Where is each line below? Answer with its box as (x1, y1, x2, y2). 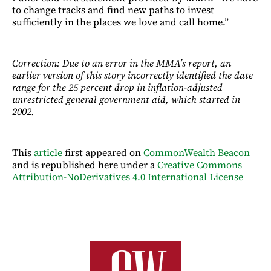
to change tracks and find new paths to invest (12, 3, 214, 17)
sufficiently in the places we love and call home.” (12, 15, 231, 29)
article (34, 146, 62, 160)
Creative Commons (157, 158, 242, 172)
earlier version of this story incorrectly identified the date (12, 68, 253, 82)
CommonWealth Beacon (143, 146, 250, 160)
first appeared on (62, 146, 143, 160)
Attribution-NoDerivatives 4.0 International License (12, 170, 243, 184)
